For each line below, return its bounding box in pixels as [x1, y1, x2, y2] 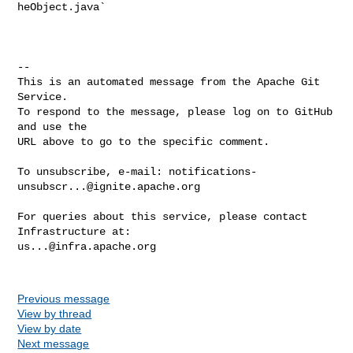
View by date [17, 321, 82, 335]
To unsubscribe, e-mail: [17, 165, 169, 178]
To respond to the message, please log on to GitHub [17, 105, 333, 118]
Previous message [17, 292, 110, 305]
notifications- [169, 165, 258, 178]
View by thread [17, 307, 92, 320]
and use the [17, 120, 87, 133]
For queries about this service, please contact [17, 210, 308, 223]
